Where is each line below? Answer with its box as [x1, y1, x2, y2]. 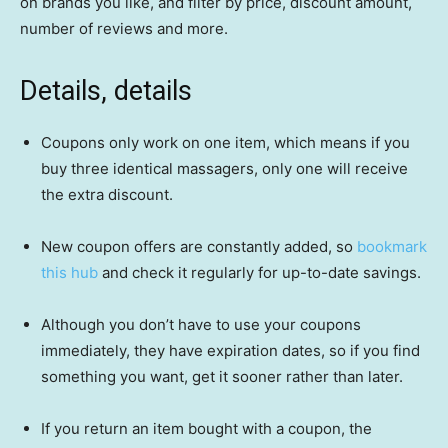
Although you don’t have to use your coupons [41, 315, 361, 335]
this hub [41, 263, 102, 283]
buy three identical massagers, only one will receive [41, 159, 408, 179]
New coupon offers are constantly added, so [41, 237, 357, 257]
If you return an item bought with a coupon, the [41, 419, 372, 439]
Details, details [20, 75, 192, 108]
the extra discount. [41, 185, 173, 205]
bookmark [357, 237, 427, 257]
